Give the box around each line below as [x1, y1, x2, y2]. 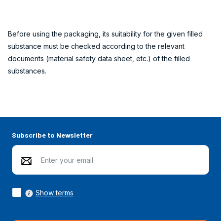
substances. [8, 66, 46, 75]
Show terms [36, 188, 74, 197]
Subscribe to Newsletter [12, 131, 93, 140]
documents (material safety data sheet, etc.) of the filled [8, 54, 190, 63]
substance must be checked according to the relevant [8, 41, 184, 50]
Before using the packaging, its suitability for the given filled [8, 29, 203, 38]
